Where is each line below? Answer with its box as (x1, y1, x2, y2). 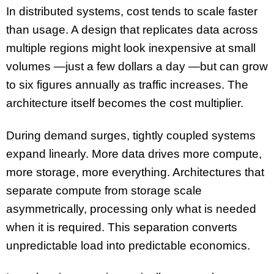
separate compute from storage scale (6, 183, 202, 197)
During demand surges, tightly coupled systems (6, 128, 256, 142)
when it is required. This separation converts (6, 220, 237, 234)
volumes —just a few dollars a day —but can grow (6, 59, 268, 73)
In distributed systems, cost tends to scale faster (6, 4, 257, 18)
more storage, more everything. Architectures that (6, 165, 264, 179)
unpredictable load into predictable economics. (6, 239, 250, 252)
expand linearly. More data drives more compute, (6, 147, 262, 160)
